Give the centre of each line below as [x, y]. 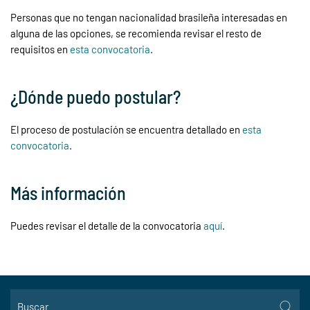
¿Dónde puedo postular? [95, 97]
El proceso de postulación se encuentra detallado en [126, 129]
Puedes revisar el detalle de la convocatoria [107, 226]
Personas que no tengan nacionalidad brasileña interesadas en [149, 17]
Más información [68, 193]
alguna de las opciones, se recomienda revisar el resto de [136, 33]
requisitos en [40, 49]
